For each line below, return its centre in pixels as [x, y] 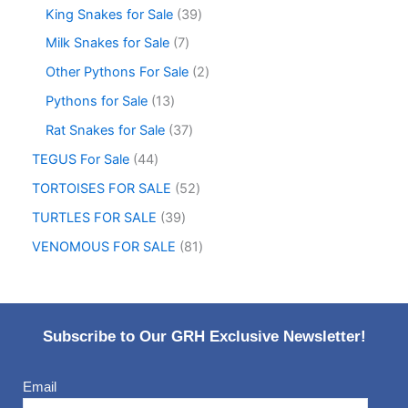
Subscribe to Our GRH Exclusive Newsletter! [204, 337]
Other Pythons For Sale [117, 72]
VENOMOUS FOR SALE [104, 247]
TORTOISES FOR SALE [102, 189]
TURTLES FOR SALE [94, 218]
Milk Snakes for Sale [107, 43]
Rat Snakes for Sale [105, 131]
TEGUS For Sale [81, 160]
